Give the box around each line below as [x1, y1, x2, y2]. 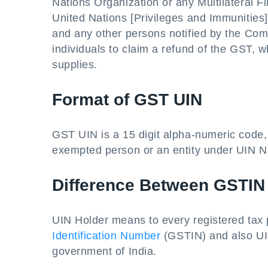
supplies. [52, 59, 98, 71]
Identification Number [52, 230, 161, 242]
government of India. [52, 245, 157, 257]
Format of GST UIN [52, 90, 202, 109]
